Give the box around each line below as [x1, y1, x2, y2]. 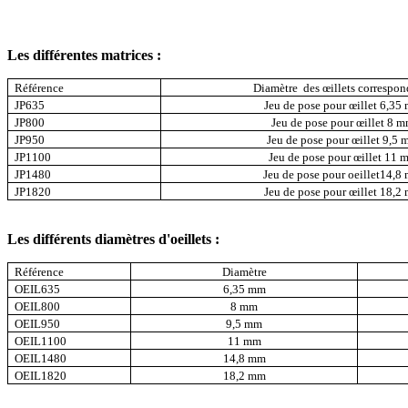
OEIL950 [15, 316, 61, 331]
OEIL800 [15, 299, 61, 313]
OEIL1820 [15, 368, 67, 382]
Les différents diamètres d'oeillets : [7, 230, 219, 247]
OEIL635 [15, 281, 61, 296]
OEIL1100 [15, 333, 67, 348]
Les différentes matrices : [7, 46, 161, 63]
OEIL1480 [15, 351, 67, 365]
